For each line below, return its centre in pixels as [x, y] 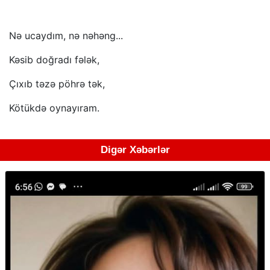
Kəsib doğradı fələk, [54, 60]
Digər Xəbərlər [135, 150]
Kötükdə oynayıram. [54, 108]
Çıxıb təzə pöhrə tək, [57, 84]
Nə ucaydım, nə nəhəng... [66, 36]
